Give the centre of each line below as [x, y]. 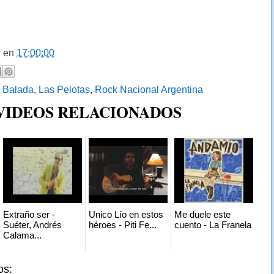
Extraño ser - [29, 214]
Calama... [22, 235]
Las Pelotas [64, 89]
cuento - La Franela [213, 224]
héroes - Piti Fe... [123, 224]
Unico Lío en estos [126, 214]
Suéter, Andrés [32, 224]
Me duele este [202, 214]
